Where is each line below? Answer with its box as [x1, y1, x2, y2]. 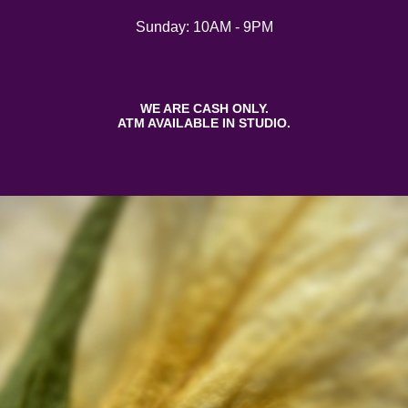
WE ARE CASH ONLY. [139, 101, 269, 116]
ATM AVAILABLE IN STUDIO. [117, 116, 291, 130]
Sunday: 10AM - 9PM [135, 19, 273, 35]
